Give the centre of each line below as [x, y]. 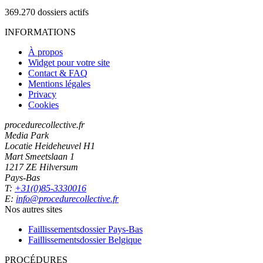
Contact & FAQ [58, 73]
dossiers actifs [63, 12]
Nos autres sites [33, 209]
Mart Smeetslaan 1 [40, 156]
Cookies [43, 105]
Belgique [125, 240]
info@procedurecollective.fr [67, 199]
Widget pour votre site [69, 63]
